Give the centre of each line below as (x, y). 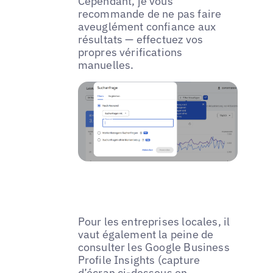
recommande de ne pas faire (150, 13)
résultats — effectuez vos (140, 39)
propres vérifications (130, 52)
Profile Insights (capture (139, 260)
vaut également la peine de (146, 235)
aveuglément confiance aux (147, 26)
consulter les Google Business (154, 247)
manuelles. (106, 65)
